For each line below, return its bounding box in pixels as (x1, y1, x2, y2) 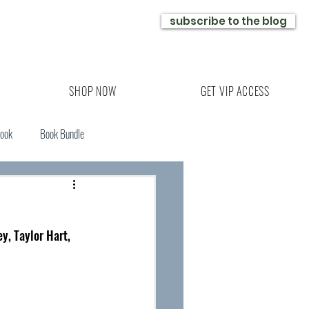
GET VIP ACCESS (200, 83, 270, 99)
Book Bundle (40, 126, 84, 142)
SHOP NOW (69, 83, 117, 99)
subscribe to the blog (170, 14, 287, 28)
